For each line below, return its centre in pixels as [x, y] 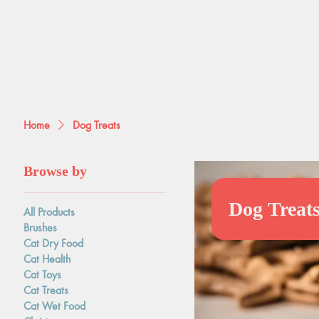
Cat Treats [46, 290]
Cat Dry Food [54, 243]
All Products [49, 211]
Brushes [41, 227]
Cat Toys [43, 274]
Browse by [56, 171]
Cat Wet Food [55, 305]
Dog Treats [97, 125]
